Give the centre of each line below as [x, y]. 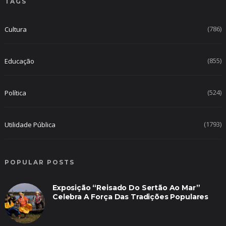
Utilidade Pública [30, 125]
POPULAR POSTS [39, 162]
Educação [19, 61]
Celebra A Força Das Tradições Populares [130, 197]
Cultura [15, 30]
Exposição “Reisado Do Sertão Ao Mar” [126, 188]
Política [15, 93]
